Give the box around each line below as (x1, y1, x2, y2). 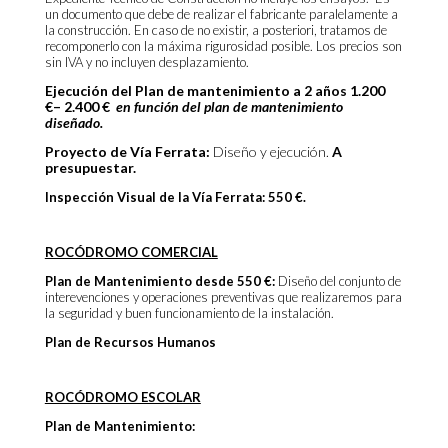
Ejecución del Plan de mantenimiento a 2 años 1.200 (44, 82, 385, 99)
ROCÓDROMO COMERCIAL (44, 244, 218, 260)
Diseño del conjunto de (277, 273, 401, 289)
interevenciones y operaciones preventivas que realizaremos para (44, 289, 402, 305)
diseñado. (44, 114, 103, 131)
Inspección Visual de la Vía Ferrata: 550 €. (44, 189, 306, 205)
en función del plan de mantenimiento (115, 98, 343, 115)
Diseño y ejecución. (209, 143, 332, 160)
